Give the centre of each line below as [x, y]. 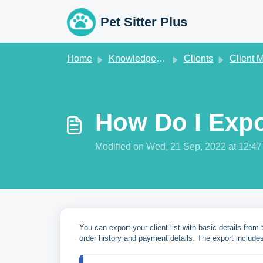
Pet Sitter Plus [144, 22]
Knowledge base [132, 58]
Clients [198, 58]
